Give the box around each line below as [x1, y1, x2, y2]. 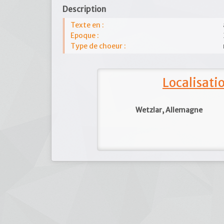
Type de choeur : [70, 41, 126, 50]
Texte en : [70, 20, 104, 29]
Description [62, 4, 106, 14]
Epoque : [70, 31, 99, 40]
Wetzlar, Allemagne [135, 105, 203, 114]
